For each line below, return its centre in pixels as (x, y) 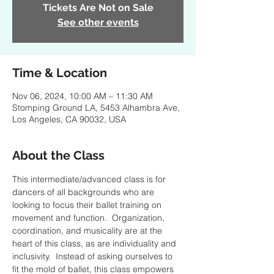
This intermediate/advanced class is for (90, 179)
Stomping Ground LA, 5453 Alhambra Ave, (96, 108)
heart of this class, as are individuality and (95, 243)
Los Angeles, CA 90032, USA (69, 119)
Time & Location (60, 73)
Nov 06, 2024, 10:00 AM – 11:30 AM (83, 96)
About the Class (58, 155)
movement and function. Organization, (90, 218)
